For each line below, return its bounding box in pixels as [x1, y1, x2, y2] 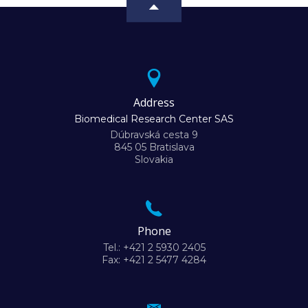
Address [133, 95, 175, 111]
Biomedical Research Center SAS [74, 113, 234, 126]
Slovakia [135, 153, 173, 166]
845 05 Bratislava [113, 141, 195, 154]
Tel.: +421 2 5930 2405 [102, 241, 206, 254]
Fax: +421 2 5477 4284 [102, 254, 206, 267]
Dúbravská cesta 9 [110, 129, 198, 142]
